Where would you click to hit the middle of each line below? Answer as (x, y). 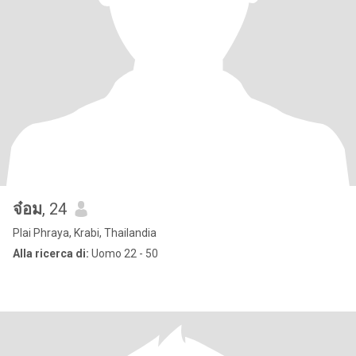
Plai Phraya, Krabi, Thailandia (85, 233)
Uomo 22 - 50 (124, 253)
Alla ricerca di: (51, 253)
